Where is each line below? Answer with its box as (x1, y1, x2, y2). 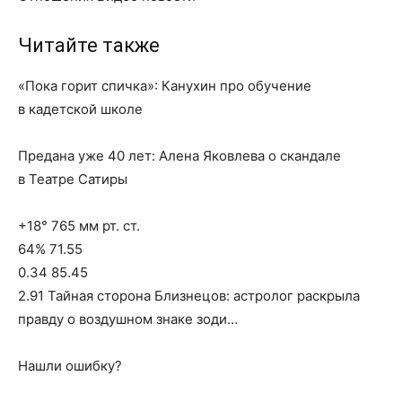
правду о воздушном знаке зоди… (18, 310, 238, 328)
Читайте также (18, 34, 160, 57)
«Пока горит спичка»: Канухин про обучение (18, 77, 311, 94)
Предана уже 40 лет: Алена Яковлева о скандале (18, 147, 341, 164)
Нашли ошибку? (18, 357, 122, 374)
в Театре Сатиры (18, 170, 127, 188)
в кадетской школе (18, 100, 143, 118)
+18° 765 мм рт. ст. (18, 217, 140, 234)
